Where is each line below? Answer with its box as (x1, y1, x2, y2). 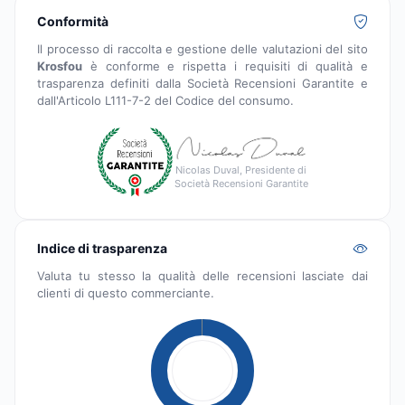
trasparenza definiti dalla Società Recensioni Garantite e (37, 75, 368, 90)
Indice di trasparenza (37, 240, 167, 256)
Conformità (37, 13, 108, 29)
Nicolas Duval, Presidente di (175, 163, 306, 176)
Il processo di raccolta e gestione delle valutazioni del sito (37, 41, 368, 56)
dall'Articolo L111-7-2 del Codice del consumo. (37, 92, 294, 108)
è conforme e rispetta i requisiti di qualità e (82, 58, 368, 73)
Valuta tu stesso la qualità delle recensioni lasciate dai (37, 268, 368, 283)
